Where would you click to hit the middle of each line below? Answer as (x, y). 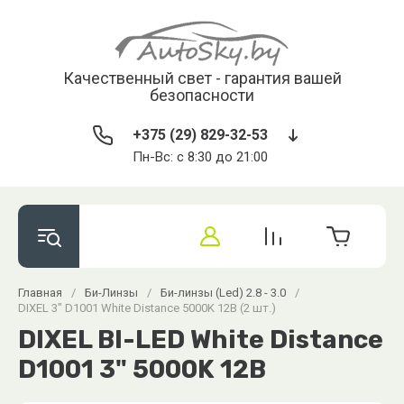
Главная (40, 293)
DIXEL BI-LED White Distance (201, 340)
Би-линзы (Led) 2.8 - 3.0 (223, 293)
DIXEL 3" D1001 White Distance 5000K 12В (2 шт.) (147, 308)
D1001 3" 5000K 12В (142, 369)
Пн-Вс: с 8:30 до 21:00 (200, 157)
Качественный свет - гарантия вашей (202, 78)
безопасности (202, 95)
